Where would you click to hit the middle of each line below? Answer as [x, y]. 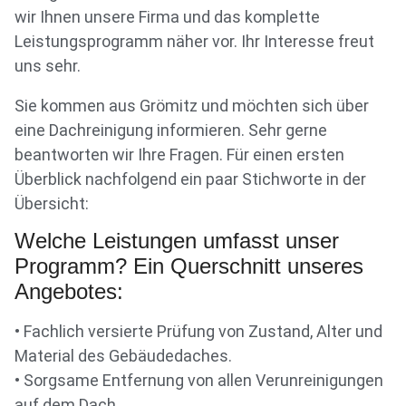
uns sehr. [48, 65]
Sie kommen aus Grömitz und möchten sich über [192, 106]
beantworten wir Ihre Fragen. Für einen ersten [179, 155]
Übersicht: [52, 204]
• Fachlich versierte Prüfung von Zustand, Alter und [198, 332]
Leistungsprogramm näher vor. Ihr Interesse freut [194, 41]
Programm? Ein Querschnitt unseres [189, 266]
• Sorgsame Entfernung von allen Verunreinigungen [199, 381]
